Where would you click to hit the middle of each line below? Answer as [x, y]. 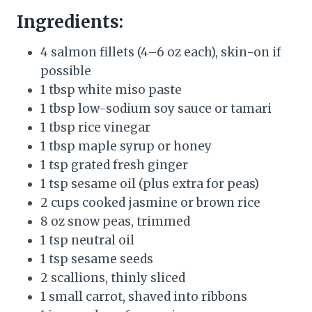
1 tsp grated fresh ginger [114, 165]
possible [66, 71]
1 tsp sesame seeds [97, 259]
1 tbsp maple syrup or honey [126, 147]
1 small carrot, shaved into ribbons [144, 297]
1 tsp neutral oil [87, 241]
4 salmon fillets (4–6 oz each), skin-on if [161, 53]
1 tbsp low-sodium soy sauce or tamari [156, 109]
